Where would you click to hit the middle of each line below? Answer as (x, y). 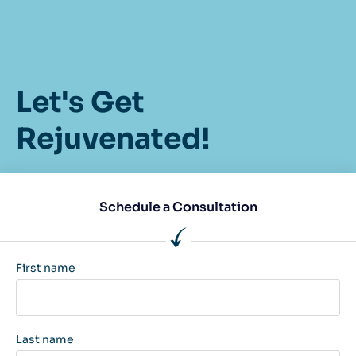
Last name (45, 339)
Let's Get (80, 102)
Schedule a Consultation (178, 207)
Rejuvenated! (113, 138)
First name (46, 267)
